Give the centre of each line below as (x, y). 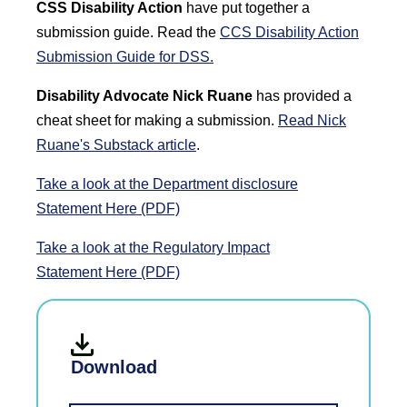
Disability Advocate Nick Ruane (144, 96)
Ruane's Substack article (116, 145)
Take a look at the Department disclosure (167, 184)
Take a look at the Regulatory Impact (153, 248)
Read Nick (312, 120)
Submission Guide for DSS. (125, 57)
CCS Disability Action (289, 32)
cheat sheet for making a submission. (157, 120)
